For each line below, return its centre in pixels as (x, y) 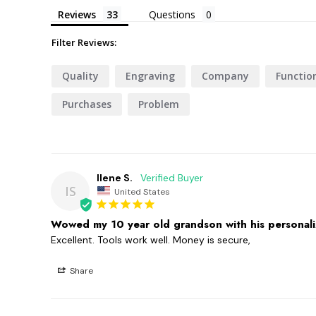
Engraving (150, 75)
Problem (159, 104)
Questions (172, 14)
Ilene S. (115, 177)
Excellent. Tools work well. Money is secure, (151, 240)
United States (142, 192)
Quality (80, 75)
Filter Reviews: (84, 42)
